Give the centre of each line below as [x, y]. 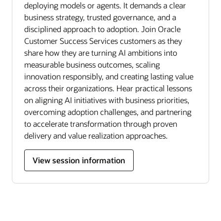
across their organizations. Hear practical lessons [108, 88]
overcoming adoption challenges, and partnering [108, 111]
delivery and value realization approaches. [96, 135]
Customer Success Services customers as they [103, 40]
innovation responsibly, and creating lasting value [109, 76]
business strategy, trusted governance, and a [100, 17]
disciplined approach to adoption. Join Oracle [102, 29]
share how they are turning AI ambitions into [101, 52]
